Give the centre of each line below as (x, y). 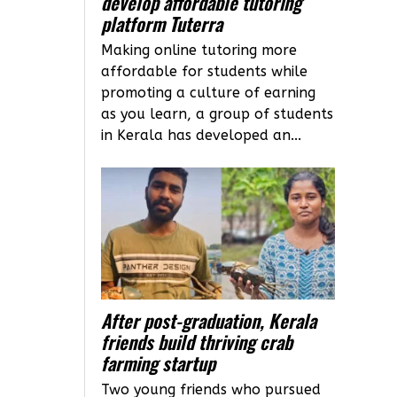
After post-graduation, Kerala (209, 320)
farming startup (159, 362)
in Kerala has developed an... (202, 136)
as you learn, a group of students (218, 114)
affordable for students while (205, 72)
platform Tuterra (162, 24)
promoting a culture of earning (209, 93)
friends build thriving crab (197, 341)
